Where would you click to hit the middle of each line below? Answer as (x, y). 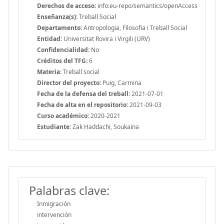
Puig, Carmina (121, 82)
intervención (54, 214)
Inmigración (54, 203)
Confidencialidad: (63, 49)
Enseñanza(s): (57, 16)
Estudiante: (54, 126)
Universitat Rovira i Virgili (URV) (106, 38)
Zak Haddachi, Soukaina (105, 126)
